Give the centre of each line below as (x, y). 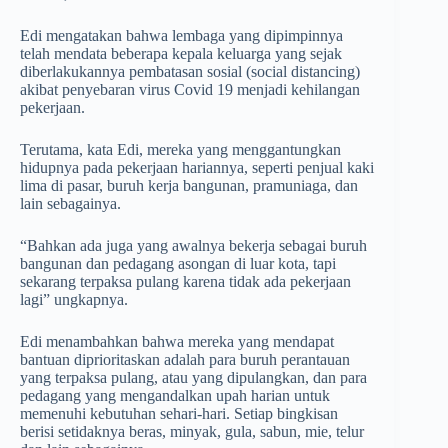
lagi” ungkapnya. (74, 300)
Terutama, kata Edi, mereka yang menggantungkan (180, 150)
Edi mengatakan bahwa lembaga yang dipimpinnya (181, 36)
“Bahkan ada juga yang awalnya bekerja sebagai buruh (193, 246)
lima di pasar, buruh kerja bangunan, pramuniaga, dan (189, 186)
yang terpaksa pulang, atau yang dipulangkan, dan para (193, 378)
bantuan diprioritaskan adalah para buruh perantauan (185, 360)
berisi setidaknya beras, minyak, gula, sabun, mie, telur (192, 432)
